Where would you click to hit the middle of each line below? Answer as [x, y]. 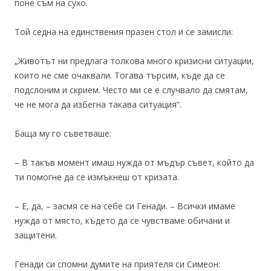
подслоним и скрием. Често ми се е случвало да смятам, [131, 90]
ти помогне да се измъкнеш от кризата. [97, 177]
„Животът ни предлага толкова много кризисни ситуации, [134, 61]
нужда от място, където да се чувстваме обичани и [122, 220]
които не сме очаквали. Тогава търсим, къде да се [120, 75]
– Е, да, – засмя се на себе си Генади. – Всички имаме [125, 206]
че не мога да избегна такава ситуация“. [98, 104]
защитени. [36, 235]
